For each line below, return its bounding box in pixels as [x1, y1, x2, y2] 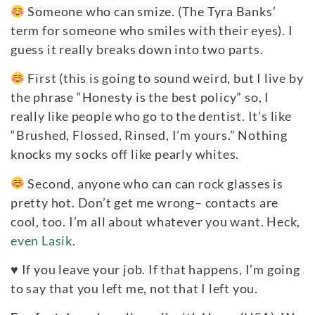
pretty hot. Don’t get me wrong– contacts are [11, 194, 279, 210]
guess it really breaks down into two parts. [11, 41, 264, 57]
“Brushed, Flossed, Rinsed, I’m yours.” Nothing [11, 127, 288, 143]
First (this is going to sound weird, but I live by [27, 70, 304, 86]
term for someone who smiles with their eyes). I [11, 22, 293, 38]
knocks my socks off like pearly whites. [11, 146, 240, 162]
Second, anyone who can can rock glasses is [25, 175, 283, 191]
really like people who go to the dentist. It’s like [11, 108, 292, 124]
